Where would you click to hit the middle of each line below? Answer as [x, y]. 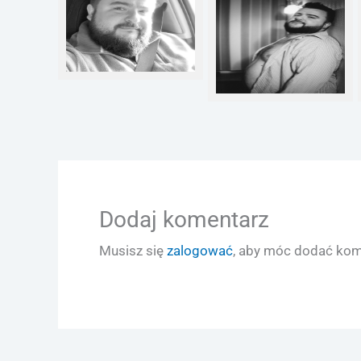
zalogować [200, 250]
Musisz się [133, 250]
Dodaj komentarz [184, 219]
